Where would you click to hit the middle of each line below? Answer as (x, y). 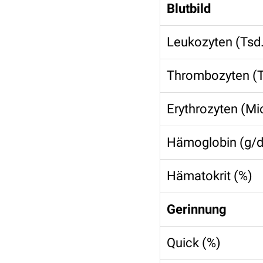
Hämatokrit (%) (210, 176)
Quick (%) (194, 243)
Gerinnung (197, 209)
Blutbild (189, 9)
